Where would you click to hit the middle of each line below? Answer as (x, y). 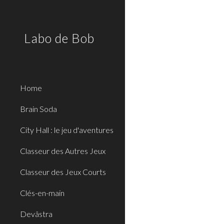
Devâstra (36, 214)
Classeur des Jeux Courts (63, 172)
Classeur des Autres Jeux (63, 151)
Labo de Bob (59, 38)
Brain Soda (38, 109)
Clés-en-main (42, 193)
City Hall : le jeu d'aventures (67, 130)
